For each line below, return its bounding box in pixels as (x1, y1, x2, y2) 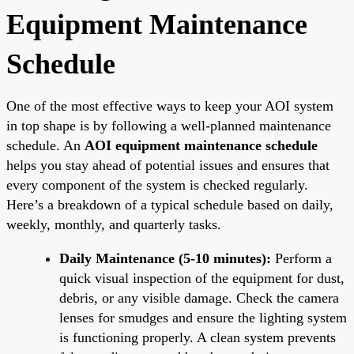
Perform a (271, 250, 332, 266)
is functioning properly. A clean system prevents (59, 329, 336, 345)
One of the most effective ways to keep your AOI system (6, 97, 333, 114)
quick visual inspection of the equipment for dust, (59, 269, 345, 286)
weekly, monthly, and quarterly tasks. (6, 216, 221, 232)
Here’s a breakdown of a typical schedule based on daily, (6, 196, 333, 213)
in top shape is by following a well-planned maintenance (6, 117, 331, 134)
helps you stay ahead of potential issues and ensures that (6, 156, 330, 173)
